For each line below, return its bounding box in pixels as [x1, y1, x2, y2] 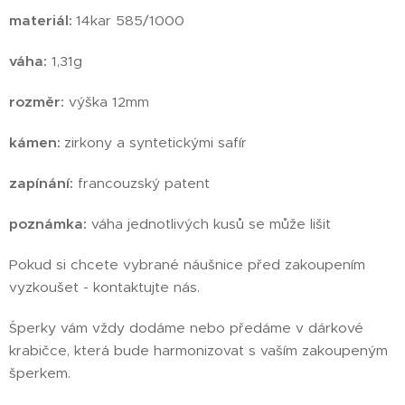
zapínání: [9, 174, 73, 192]
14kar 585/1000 [76, 11, 184, 29]
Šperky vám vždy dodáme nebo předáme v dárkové [9, 318, 363, 336]
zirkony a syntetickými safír [64, 133, 247, 151]
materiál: [9, 11, 76, 29]
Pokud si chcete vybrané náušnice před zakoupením [9, 255, 365, 273]
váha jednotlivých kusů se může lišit [87, 214, 331, 232]
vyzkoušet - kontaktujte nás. [9, 278, 200, 296]
